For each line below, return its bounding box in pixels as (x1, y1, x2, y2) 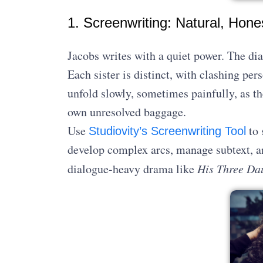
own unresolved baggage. (67, 104, 186, 120)
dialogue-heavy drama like (67, 161, 197, 177)
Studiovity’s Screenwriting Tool (88, 124, 246, 138)
